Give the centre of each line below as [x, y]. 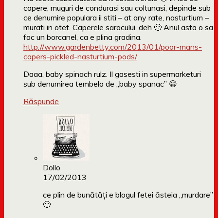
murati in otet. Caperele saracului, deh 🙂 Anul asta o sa [118, 27]
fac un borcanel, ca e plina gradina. [82, 37]
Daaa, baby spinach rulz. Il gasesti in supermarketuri [112, 74]
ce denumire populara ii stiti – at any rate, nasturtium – [116, 18]
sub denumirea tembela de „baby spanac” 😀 [100, 84]
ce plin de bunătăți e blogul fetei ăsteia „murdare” [128, 195]
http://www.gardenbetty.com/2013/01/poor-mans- [113, 47]
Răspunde [41, 101]
